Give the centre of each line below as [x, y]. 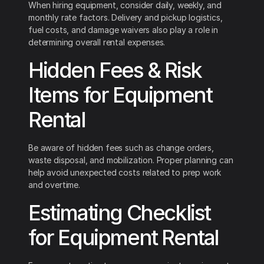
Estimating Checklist [120, 213]
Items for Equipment [120, 95]
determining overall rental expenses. [97, 42]
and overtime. [54, 185]
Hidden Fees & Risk [115, 70]
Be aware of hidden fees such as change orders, [121, 148]
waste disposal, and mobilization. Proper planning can [131, 160]
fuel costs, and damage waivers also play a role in [123, 30]
